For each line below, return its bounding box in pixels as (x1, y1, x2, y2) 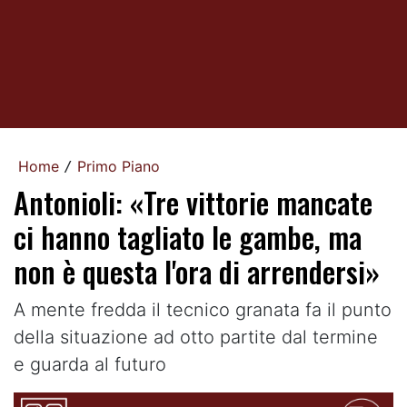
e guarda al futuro (14, 353, 166, 375)
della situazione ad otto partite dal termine (14, 326, 378, 348)
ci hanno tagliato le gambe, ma (14, 215, 362, 258)
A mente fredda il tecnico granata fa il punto (14, 299, 392, 321)
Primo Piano (77, 157, 160, 175)
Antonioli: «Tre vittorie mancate (14, 181, 372, 223)
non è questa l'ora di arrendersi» (14, 250, 380, 293)
